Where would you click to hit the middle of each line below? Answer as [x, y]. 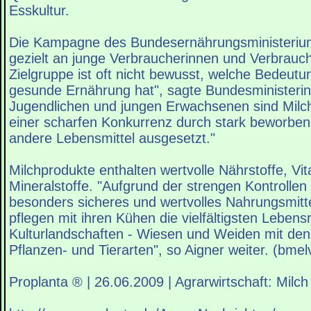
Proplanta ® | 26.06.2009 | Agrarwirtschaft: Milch [159, 282]
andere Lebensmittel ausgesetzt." [112, 138]
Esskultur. [39, 11]
